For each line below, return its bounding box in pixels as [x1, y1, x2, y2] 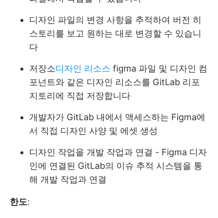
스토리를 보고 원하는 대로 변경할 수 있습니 [29, 28, 201, 38]
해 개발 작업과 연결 [29, 174, 107, 184]
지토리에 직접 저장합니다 [29, 90, 130, 101]
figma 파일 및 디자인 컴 [110, 63, 207, 73]
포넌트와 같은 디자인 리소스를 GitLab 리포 [29, 76, 200, 87]
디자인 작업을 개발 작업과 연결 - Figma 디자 [29, 146, 207, 157]
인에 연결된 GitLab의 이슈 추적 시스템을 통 [29, 160, 202, 171]
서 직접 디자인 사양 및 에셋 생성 [29, 125, 158, 136]
